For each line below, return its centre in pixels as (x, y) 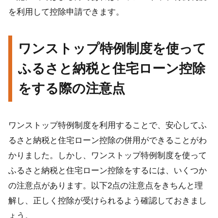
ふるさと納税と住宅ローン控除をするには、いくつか (107, 171)
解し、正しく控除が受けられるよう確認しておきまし (107, 201)
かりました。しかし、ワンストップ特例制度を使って (107, 155)
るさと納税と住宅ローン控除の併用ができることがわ (107, 140)
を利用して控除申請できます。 (66, 12)
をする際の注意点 (72, 89)
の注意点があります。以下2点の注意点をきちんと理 (105, 186)
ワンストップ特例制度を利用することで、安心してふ (107, 125)
